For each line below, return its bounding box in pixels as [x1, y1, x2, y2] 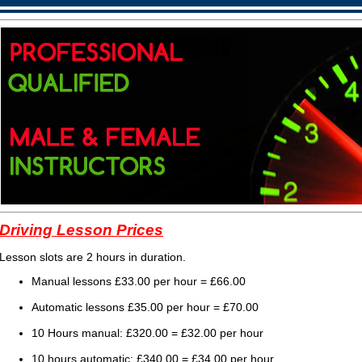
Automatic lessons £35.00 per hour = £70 [32, 301, 242, 314]
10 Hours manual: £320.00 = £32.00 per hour [32, 326, 263, 339]
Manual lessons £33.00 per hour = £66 [32, 275, 229, 288]
